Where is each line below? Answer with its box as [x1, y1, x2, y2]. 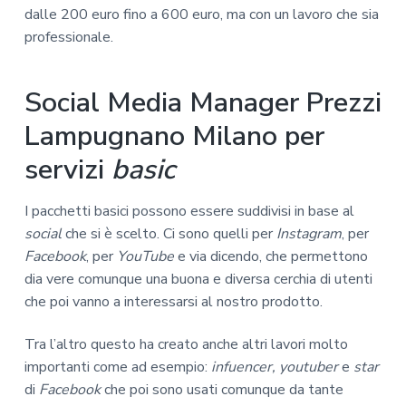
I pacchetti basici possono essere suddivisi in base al [24, 200, 354, 221]
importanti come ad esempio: [24, 357, 211, 378]
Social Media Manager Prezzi [24, 82, 382, 121]
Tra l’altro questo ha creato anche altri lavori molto [24, 334, 348, 355]
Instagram [275, 223, 342, 244]
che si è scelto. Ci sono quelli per [61, 223, 276, 244]
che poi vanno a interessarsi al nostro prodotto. [24, 291, 323, 312]
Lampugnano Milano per [24, 116, 324, 155]
